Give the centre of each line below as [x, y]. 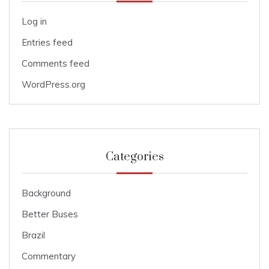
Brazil [33, 235]
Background [46, 193]
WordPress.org [53, 85]
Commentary [49, 256]
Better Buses [50, 214]
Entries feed [47, 43]
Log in [34, 22]
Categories [134, 157]
